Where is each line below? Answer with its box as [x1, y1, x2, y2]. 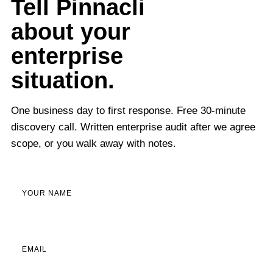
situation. [10, 67, 115, 93]
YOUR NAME [21, 189, 72, 197]
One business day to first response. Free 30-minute [10, 105, 246, 116]
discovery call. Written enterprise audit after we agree [10, 121, 255, 133]
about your [10, 18, 130, 44]
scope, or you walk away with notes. [10, 138, 176, 149]
